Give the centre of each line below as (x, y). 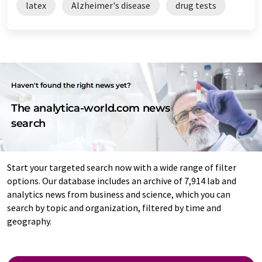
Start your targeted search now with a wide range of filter (122, 167)
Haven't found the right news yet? (71, 85)
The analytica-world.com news (91, 108)
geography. (29, 221)
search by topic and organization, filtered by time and (114, 207)
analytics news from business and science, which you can (119, 194)
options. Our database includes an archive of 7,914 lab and (122, 180)
